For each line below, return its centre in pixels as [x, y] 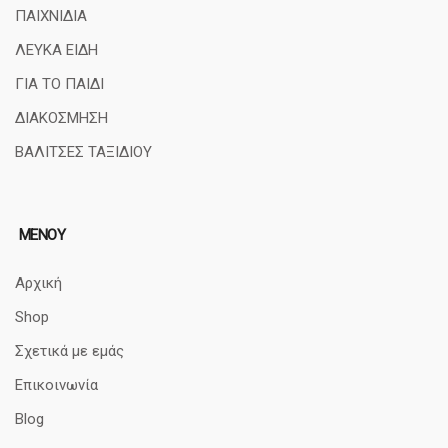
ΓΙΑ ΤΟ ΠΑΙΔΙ [59, 83]
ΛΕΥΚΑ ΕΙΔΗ [56, 49]
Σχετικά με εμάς [69, 350]
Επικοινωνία [56, 384]
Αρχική [38, 282]
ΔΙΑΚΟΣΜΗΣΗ [61, 117]
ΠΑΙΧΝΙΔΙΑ [51, 15]
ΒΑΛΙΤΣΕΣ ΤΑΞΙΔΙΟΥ [83, 151]
